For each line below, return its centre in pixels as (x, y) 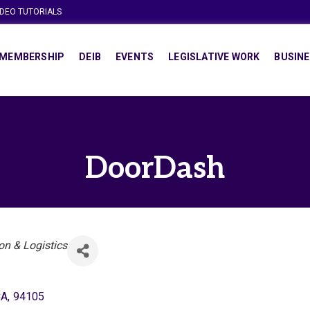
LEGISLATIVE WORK (214, 57)
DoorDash (155, 169)
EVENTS (135, 57)
